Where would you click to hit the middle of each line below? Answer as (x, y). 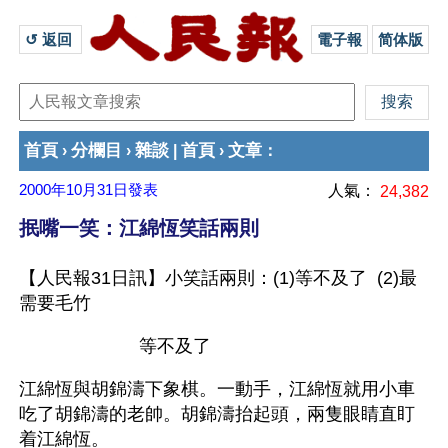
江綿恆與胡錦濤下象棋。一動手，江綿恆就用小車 (217, 389)
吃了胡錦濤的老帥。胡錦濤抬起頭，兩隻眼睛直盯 (217, 414)
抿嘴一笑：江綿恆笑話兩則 (139, 228)
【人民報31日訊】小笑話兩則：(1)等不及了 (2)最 (218, 278)
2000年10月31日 (73, 190)
